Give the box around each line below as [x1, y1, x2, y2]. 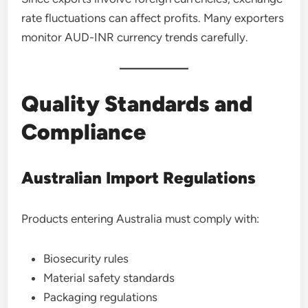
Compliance [21, 119, 146, 145]
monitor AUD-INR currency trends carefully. [21, 30, 249, 44]
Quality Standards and [21, 91, 253, 117]
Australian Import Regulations [21, 168, 256, 188]
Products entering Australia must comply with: [21, 212, 260, 225]
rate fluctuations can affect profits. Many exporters [21, 11, 285, 25]
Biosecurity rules [43, 252, 129, 265]
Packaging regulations [43, 290, 158, 304]
